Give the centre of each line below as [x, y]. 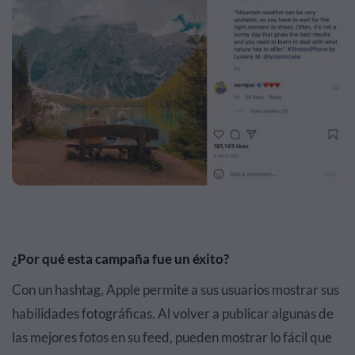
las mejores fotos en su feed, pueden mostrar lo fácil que [172, 337]
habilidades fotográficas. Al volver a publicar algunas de [173, 313]
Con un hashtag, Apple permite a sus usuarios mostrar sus [176, 289]
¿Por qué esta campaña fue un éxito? [120, 258]
